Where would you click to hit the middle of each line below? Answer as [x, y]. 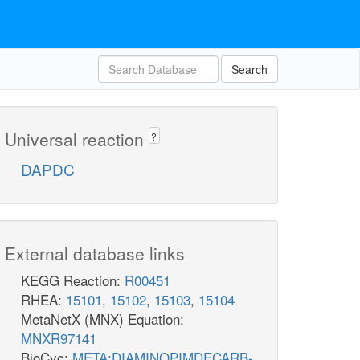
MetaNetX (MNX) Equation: [102, 319]
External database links [95, 254]
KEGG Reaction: [73, 280]
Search [250, 69]
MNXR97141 [59, 338]
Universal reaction [77, 139]
